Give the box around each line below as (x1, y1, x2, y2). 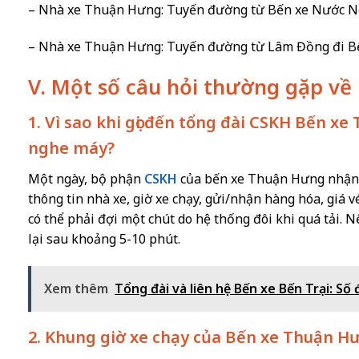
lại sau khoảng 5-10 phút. (28, 230, 181, 248)
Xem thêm (44, 280, 109, 298)
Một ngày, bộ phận (28, 170, 145, 188)
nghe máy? (28, 137, 115, 159)
